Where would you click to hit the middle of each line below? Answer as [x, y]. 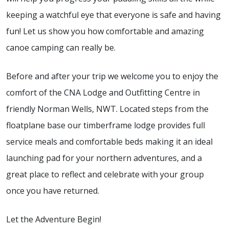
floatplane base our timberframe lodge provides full [106, 125]
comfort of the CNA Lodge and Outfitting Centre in [103, 93]
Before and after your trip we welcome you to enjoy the [112, 76]
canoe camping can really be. [61, 48]
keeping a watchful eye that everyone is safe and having [113, 15]
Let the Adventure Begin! [54, 220]
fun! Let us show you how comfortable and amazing [105, 31]
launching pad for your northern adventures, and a [104, 158]
